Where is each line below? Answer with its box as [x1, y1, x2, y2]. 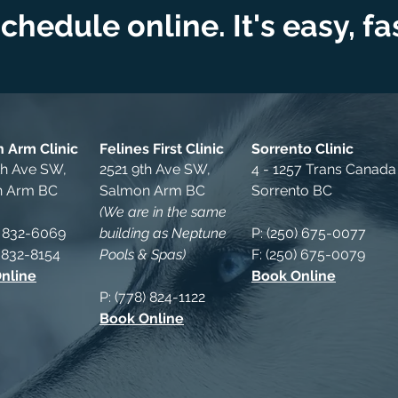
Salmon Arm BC [99, 182, 205, 199]
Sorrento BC [251, 182, 332, 199]
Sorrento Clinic [251, 140, 354, 157]
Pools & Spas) [99, 246, 186, 263]
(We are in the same [99, 203, 227, 220]
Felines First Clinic [99, 140, 224, 157]
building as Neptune [99, 225, 227, 242]
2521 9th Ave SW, [99, 161, 211, 178]
